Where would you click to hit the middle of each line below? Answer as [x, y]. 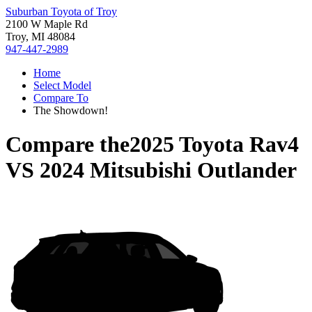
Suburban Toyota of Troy [61, 11]
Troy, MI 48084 [40, 37]
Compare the [68, 145]
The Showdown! [71, 110]
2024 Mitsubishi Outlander [168, 170]
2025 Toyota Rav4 [214, 145]
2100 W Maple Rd [47, 24]
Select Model [62, 85]
